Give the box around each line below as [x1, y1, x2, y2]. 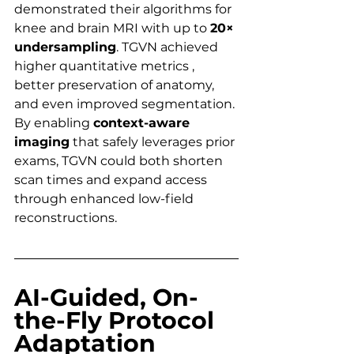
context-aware [93, 115, 194, 130]
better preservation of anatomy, [14, 77, 217, 92]
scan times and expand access [14, 171, 210, 187]
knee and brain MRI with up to [14, 20, 210, 36]
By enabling [14, 115, 93, 130]
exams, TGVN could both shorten [14, 153, 226, 168]
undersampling [14, 39, 116, 55]
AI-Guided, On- [14, 282, 198, 312]
